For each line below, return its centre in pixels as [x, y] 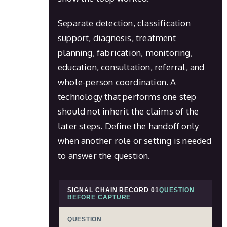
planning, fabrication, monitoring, [125, 52]
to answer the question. [104, 155]
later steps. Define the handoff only [128, 126]
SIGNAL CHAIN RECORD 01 [113, 190]
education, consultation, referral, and [131, 67]
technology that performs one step [127, 96]
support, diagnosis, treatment [117, 37]
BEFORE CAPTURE [99, 197]
